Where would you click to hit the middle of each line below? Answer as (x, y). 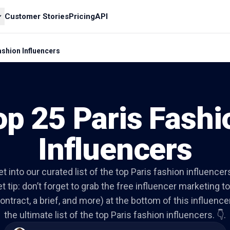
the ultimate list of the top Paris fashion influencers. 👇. (115, 215)
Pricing (82, 16)
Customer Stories (37, 16)
